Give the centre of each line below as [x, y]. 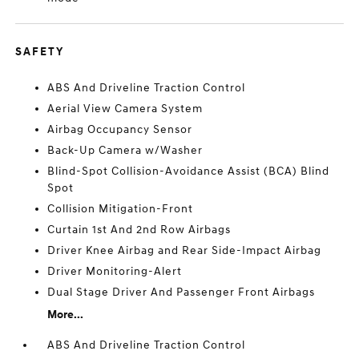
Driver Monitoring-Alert [115, 271]
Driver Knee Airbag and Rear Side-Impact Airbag [185, 250]
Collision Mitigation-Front [121, 209]
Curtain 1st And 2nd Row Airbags [139, 230]
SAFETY [40, 52]
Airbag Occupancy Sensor [120, 129]
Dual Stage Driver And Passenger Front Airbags [182, 292]
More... [66, 315]
